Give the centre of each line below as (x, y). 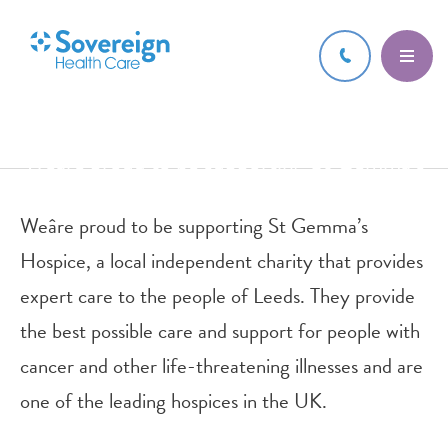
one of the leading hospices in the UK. (173, 401)
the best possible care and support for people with (220, 331)
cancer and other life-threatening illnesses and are (221, 366)
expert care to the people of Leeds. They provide (217, 296)
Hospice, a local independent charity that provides (221, 261)
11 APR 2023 (224, 113)
